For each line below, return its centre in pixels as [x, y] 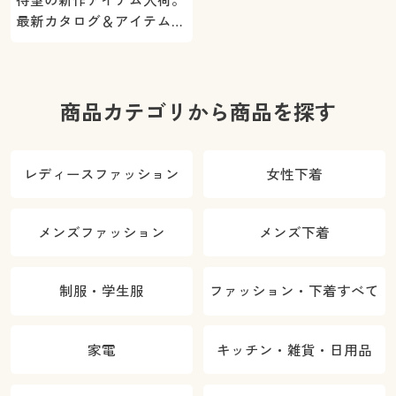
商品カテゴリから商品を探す [198, 111]
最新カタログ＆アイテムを [100, 22]
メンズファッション [101, 233]
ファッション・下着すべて [295, 291]
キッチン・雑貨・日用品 [295, 350]
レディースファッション [101, 174]
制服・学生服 [101, 291]
